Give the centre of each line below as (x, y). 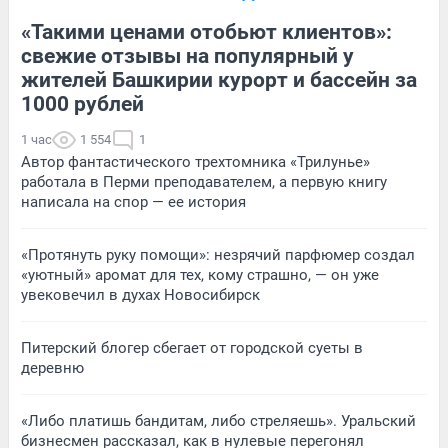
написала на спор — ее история (133, 201)
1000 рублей (82, 103)
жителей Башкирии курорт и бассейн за (219, 79)
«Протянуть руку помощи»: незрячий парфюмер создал (218, 254)
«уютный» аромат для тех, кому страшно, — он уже (200, 274)
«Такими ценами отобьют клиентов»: (206, 31)
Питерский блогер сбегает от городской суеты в (192, 347)
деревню (52, 367)
